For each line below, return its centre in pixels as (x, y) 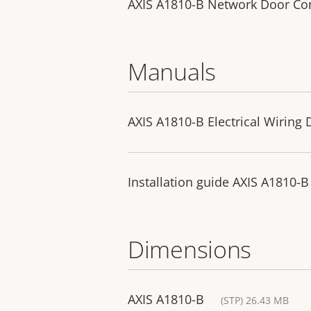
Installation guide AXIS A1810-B (218, 182)
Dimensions (190, 250)
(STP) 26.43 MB (255, 301)
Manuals (172, 72)
